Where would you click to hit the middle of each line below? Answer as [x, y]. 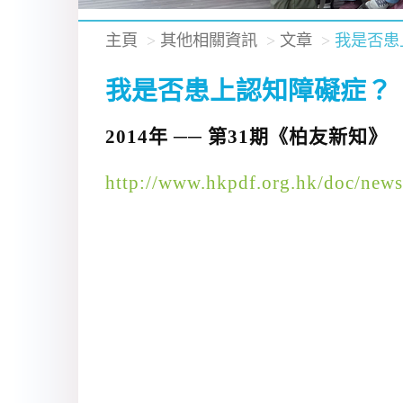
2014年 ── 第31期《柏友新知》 [246, 137]
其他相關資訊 [209, 40]
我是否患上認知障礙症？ [249, 91]
